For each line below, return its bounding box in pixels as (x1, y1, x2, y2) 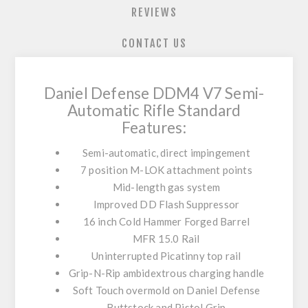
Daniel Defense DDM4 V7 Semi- (43, 83, 265, 102)
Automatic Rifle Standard (67, 100, 241, 120)
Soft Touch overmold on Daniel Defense (72, 283, 261, 296)
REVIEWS (131, 5, 177, 19)
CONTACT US (121, 36, 187, 50)
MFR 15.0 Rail (133, 232, 200, 245)
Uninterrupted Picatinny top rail (91, 249, 241, 262)
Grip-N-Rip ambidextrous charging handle (68, 266, 265, 279)
